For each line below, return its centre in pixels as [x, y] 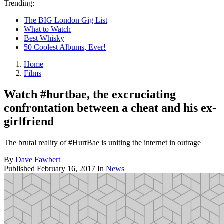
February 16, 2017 [66, 168]
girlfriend [29, 121]
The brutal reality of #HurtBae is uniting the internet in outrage [102, 142]
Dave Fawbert [38, 159]
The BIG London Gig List [66, 20]
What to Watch [47, 29]
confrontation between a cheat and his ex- [110, 108]
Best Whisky [44, 38]
